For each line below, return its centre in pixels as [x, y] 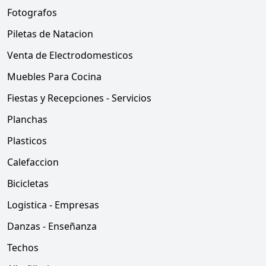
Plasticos [27, 141]
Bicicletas [28, 183]
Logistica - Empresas [53, 205]
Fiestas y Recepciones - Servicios [79, 98]
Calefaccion [33, 162]
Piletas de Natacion [50, 34]
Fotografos [32, 12]
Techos [23, 248]
